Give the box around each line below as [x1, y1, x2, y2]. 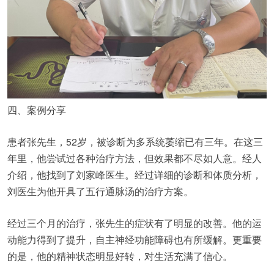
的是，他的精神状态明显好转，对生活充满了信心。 [7, 249, 232, 264]
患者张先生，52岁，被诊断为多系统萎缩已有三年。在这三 [7, 135, 263, 149]
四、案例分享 [7, 103, 66, 117]
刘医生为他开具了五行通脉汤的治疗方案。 [7, 184, 193, 199]
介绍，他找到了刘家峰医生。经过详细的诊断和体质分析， [7, 168, 262, 182]
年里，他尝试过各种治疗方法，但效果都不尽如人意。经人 [7, 151, 262, 166]
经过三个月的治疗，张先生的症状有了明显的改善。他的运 [7, 216, 262, 231]
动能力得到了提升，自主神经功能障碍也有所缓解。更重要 [7, 232, 262, 247]
